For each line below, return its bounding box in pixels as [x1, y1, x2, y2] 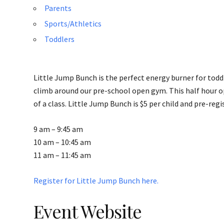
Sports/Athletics [44, 18, 101, 28]
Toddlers [44, 34, 74, 44]
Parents [44, 3, 71, 13]
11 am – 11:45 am [33, 150, 91, 160]
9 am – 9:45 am [33, 124, 83, 134]
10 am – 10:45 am [33, 137, 91, 147]
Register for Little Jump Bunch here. [33, 175, 158, 185]
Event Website [33, 199, 141, 223]
